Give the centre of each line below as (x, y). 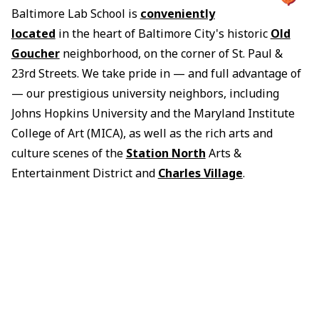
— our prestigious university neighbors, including (145, 93)
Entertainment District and (84, 173)
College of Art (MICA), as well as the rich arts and (142, 133)
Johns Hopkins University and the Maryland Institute (153, 113)
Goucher (35, 53)
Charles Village (200, 173)
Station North (166, 153)
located (33, 33)
